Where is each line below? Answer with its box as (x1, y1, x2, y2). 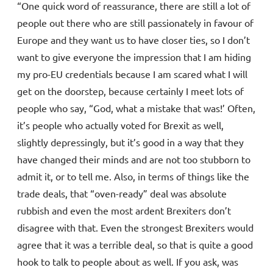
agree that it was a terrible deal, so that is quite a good (17, 238, 253, 251)
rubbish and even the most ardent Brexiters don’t (17, 204, 231, 217)
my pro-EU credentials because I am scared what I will (17, 68, 247, 80)
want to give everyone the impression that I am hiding (17, 51, 251, 63)
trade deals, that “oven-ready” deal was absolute (17, 187, 227, 200)
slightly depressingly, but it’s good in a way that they (17, 136, 244, 149)
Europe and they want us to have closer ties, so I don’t (17, 34, 250, 46)
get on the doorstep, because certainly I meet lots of (17, 85, 244, 97)
